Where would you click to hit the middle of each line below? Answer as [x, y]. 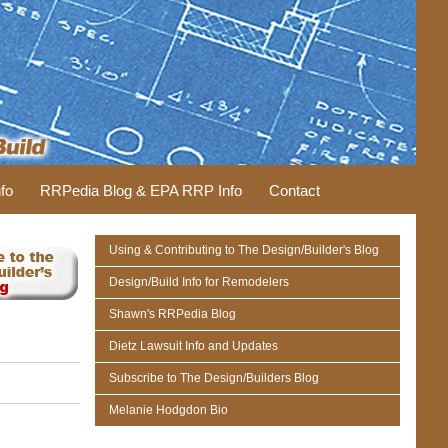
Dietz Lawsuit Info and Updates [194, 346]
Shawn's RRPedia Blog [173, 314]
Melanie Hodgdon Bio [169, 410]
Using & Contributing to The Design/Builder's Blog [244, 250]
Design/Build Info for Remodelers [199, 282]
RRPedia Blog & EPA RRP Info [141, 190]
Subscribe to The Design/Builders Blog [214, 378]
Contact [294, 190]
